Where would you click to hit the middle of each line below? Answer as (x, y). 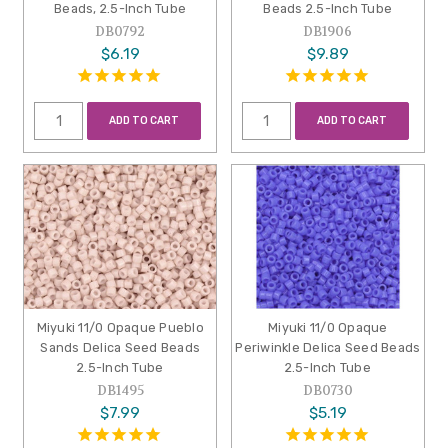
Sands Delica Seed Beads (120, 348)
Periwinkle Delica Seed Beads (328, 348)
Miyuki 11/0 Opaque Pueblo (120, 328)
